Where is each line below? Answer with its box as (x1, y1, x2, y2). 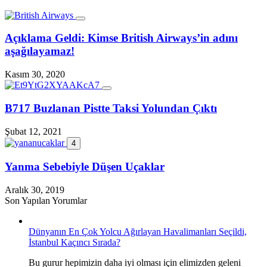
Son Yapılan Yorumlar (5, 195, 87, 206)
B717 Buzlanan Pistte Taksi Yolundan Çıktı (5, 101, 217, 114)
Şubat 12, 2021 (5, 126, 62, 136)
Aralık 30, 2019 (5, 185, 64, 195)
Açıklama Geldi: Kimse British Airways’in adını (5, 32, 238, 45)
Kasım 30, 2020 (5, 69, 65, 80)
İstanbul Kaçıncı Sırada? (29, 237, 120, 247)
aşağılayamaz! (5, 45, 74, 58)
